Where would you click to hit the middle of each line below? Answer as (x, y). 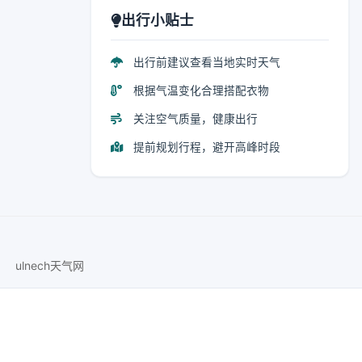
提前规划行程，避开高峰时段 (205, 147)
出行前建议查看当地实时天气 (205, 62)
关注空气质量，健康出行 (194, 119)
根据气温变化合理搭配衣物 (200, 90)
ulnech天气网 (49, 265)
